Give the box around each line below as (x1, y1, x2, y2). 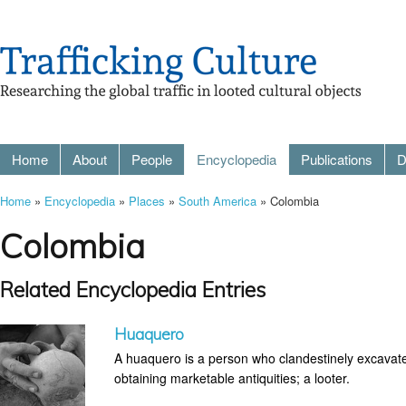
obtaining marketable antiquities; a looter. (114, 369, 351, 387)
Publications (301, 150, 372, 169)
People (131, 150, 172, 169)
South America (179, 192, 256, 209)
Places (129, 192, 165, 209)
